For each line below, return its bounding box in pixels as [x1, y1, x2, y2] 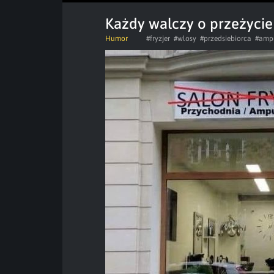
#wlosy [174, 34, 196, 43]
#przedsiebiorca [200, 34, 251, 43]
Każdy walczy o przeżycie [105, 15, 273, 32]
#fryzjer [146, 34, 170, 43]
